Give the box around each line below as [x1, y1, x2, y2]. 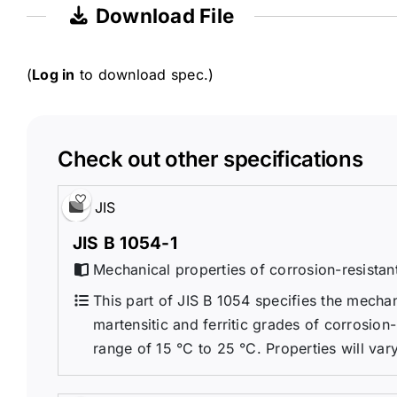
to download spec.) [74, 65, 214, 83]
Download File [90, 4, 235, 28]
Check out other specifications [57, 145, 363, 172]
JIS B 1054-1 [72, 231, 177, 253]
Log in [32, 65, 75, 83]
